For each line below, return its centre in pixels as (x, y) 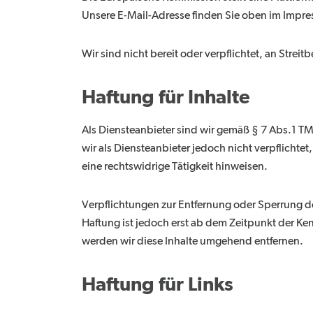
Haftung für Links (158, 285)
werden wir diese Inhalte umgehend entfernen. (192, 242)
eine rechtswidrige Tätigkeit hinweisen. (175, 167)
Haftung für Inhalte (166, 97)
